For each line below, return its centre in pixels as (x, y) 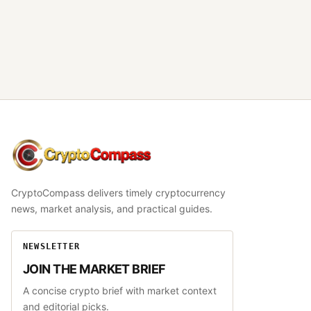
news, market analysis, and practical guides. (112, 208)
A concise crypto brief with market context (120, 290)
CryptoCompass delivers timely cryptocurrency (118, 192)
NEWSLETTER (51, 246)
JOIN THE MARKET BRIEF (94, 269)
